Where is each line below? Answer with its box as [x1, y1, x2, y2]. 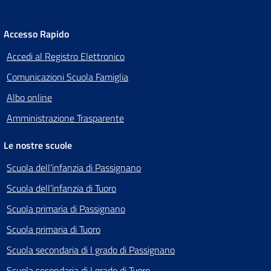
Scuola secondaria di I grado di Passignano [7, 243, 175, 258]
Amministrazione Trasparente [7, 111, 124, 126]
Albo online [7, 90, 52, 105]
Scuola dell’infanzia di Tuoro [7, 181, 116, 196]
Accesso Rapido [4, 27, 69, 42]
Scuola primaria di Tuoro [7, 222, 100, 237]
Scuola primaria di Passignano [7, 201, 125, 217]
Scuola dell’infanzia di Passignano [7, 160, 141, 175]
